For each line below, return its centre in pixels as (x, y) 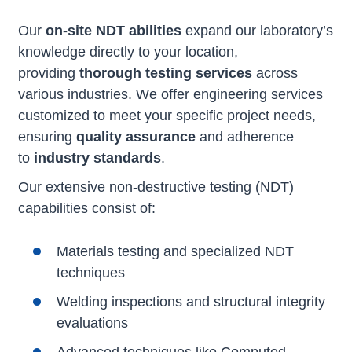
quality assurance (136, 137)
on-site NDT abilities (114, 31)
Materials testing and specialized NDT (175, 251)
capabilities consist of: (87, 208)
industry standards (97, 158)
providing (49, 73)
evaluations (92, 323)
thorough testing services (166, 73)
